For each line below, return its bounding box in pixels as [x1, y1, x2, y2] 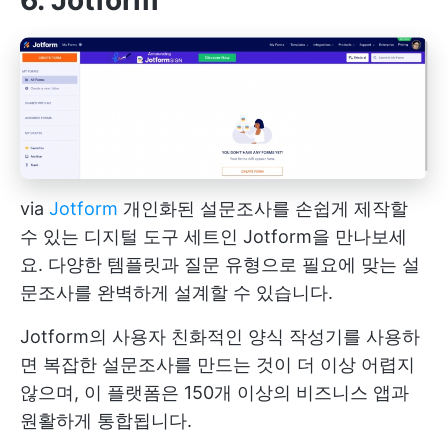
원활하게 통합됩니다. [20, 409, 192, 431]
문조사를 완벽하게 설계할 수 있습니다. [20, 281, 333, 303]
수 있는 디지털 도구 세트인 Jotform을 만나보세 [20, 225, 407, 247]
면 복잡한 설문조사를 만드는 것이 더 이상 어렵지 [20, 353, 415, 375]
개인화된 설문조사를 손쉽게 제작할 [118, 197, 408, 219]
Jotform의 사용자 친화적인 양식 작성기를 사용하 [20, 325, 420, 347]
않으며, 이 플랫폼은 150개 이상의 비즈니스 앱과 [20, 381, 409, 403]
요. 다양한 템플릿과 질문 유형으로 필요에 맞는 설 [20, 253, 420, 275]
